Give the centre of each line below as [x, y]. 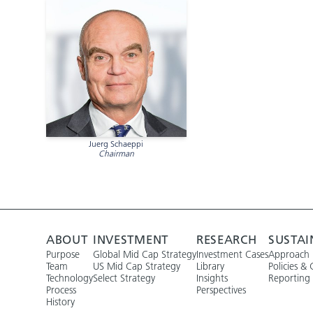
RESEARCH [227, 240]
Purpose [63, 254]
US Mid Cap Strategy [137, 266]
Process [61, 290]
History [60, 301]
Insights [212, 278]
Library [210, 266]
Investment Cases [232, 254]
